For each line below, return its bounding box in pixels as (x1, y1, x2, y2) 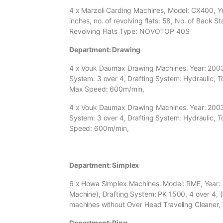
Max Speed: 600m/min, (69, 85, 145, 94)
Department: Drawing (69, 45, 141, 54)
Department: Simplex (69, 161, 139, 170)
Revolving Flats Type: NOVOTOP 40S (69, 27, 190, 36)
